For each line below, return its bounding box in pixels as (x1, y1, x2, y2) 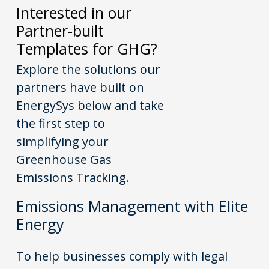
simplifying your (16, 133, 109, 150)
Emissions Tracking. (16, 169, 130, 186)
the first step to (16, 115, 106, 132)
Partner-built (16, 20, 104, 41)
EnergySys (16, 97, 75, 114)
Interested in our (16, 2, 132, 23)
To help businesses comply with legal (16, 248, 228, 265)
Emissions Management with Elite (16, 196, 249, 217)
